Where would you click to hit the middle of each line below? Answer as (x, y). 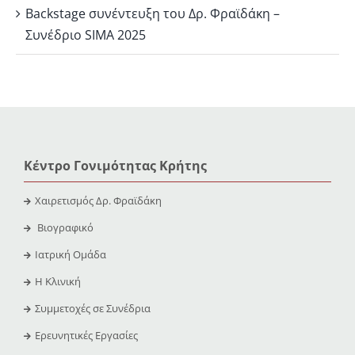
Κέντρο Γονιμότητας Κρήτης (115, 166)
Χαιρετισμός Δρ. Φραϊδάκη (98, 201)
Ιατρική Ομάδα (70, 255)
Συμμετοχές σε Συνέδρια (92, 309)
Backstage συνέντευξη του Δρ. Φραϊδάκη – (153, 14)
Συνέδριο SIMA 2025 (86, 35)
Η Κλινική (57, 282)
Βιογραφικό (65, 228)
